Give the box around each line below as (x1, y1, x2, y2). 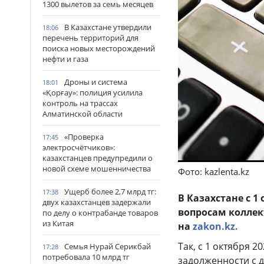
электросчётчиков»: (42, 142, 115, 153)
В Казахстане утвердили (64, 22, 151, 32)
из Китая (42, 218, 74, 229)
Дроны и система (64, 77, 127, 87)
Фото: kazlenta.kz (178, 165, 249, 177)
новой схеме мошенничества (42, 163, 151, 174)
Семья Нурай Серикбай (64, 241, 151, 252)
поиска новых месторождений (42, 43, 155, 54)
